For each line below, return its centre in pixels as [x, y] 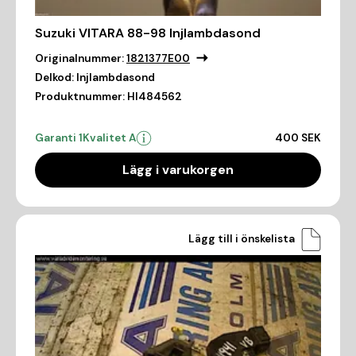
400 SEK [298, 137]
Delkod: [54, 77]
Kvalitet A [109, 137]
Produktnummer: [80, 96]
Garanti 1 [59, 137]
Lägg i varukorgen [178, 169]
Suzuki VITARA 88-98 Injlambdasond [148, 33]
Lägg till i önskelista [242, 239]
